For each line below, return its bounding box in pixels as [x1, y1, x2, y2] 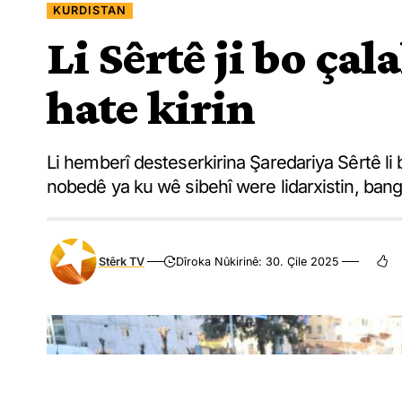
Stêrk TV [99, 254, 145, 268]
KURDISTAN [53, 4, 127, 17]
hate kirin [47, 81, 255, 135]
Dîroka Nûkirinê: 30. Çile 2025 [176, 254, 340, 268]
